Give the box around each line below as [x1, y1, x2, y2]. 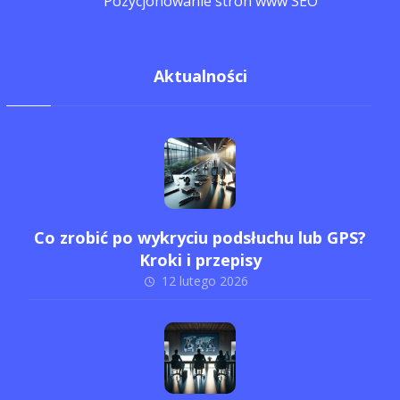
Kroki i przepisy [138, 249, 262, 271]
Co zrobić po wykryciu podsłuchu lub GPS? [34, 227, 366, 248]
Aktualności [153, 65, 247, 87]
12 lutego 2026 [162, 272, 248, 289]
